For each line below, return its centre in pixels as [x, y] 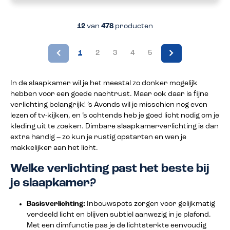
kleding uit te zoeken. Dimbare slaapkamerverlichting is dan [114, 126]
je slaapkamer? [53, 183]
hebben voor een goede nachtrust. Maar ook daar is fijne [109, 94]
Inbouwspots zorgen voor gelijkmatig [150, 204]
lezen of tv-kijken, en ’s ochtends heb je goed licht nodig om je [115, 116]
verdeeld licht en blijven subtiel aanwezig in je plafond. [119, 215]
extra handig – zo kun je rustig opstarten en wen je [98, 137]
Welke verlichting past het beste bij [110, 169]
